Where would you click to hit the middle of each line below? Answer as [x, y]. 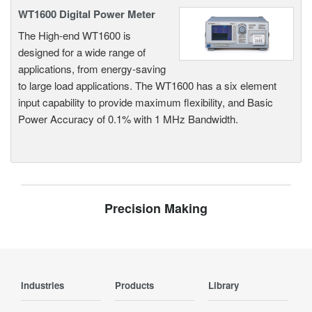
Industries [42, 285]
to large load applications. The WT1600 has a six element [147, 85]
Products [134, 285]
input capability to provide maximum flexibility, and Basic [146, 102]
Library [224, 285]
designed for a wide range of [82, 52]
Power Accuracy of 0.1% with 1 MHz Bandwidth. [128, 118]
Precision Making [156, 208]
